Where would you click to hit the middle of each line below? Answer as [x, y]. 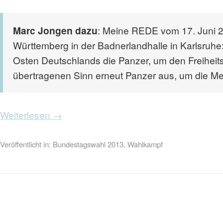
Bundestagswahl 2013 [88, 144]
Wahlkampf [145, 144]
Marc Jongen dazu [55, 30]
